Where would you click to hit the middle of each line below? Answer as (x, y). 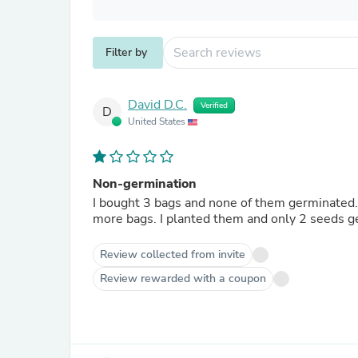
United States (158, 121)
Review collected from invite (173, 255)
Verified (214, 105)
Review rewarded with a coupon (183, 278)
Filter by (126, 52)
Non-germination (145, 184)
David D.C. (157, 105)
